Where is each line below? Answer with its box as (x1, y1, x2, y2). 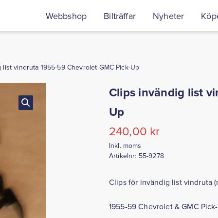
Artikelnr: (109, 151, 139, 161)
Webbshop (45, 9, 87, 22)
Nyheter (153, 9, 184, 22)
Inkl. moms (109, 141, 142, 150)
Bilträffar (104, 9, 136, 22)
